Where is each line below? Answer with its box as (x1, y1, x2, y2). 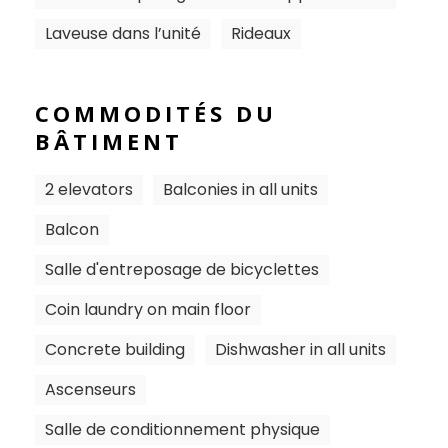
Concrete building (45, 338, 185, 361)
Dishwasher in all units (215, 338, 386, 361)
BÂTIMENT (35, 126, 183, 156)
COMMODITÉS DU (35, 98, 277, 128)
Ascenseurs (45, 378, 136, 401)
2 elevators (45, 178, 133, 201)
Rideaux (231, 22, 291, 45)
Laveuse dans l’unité (45, 22, 201, 45)
